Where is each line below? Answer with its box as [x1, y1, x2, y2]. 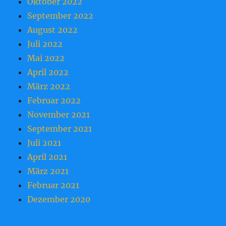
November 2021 [27, 109, 90, 120]
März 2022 [27, 81, 71, 92]
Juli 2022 [27, 39, 63, 49]
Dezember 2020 [27, 194, 91, 205]
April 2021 [27, 152, 68, 162]
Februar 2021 [27, 180, 80, 191]
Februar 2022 [27, 95, 81, 106]
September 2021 [27, 124, 92, 134]
